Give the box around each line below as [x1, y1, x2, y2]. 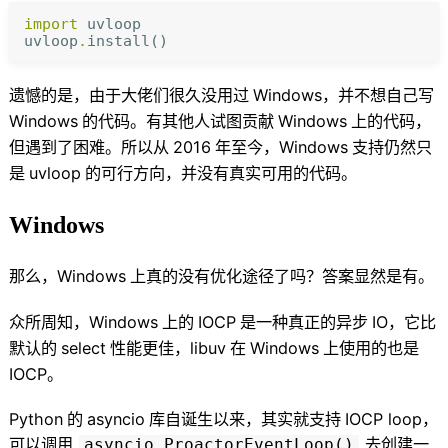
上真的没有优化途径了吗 [130, 266, 307, 287]
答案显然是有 [322, 266, 419, 287]
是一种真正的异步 [240, 311, 369, 332]
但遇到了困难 [9, 136, 106, 157]
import [23, 15, 78, 33]
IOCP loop [345, 409, 423, 430]
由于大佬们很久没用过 [89, 84, 250, 105]
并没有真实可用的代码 [181, 162, 342, 183]
